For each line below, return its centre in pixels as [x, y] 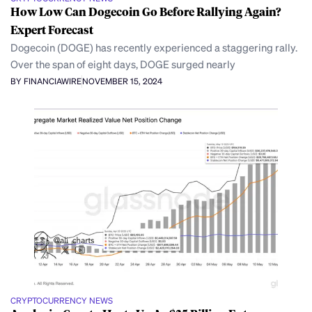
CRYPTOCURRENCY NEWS [62, 301]
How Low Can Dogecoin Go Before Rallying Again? [146, 11]
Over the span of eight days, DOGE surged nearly [123, 64]
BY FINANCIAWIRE [46, 81]
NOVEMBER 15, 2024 [122, 81]
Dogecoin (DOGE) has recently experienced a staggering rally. [154, 47]
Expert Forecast [52, 29]
